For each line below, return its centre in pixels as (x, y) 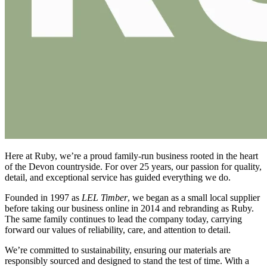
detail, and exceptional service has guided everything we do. (118, 178)
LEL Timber (105, 198)
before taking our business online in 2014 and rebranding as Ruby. (129, 209)
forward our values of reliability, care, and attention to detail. (118, 230)
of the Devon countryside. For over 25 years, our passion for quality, (133, 167)
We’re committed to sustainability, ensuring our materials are (118, 250)
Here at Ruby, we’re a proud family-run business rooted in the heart (131, 156)
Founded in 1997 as (43, 198)
